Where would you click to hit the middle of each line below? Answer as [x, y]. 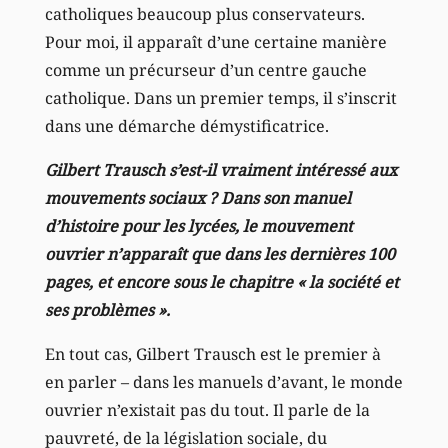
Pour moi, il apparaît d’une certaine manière [215, 41]
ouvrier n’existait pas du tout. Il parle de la [207, 409]
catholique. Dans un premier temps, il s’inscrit [220, 97]
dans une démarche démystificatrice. [186, 125]
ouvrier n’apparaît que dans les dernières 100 [219, 253]
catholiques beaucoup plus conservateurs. [204, 13]
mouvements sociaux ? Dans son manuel [197, 197]
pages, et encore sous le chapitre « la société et [221, 281]
